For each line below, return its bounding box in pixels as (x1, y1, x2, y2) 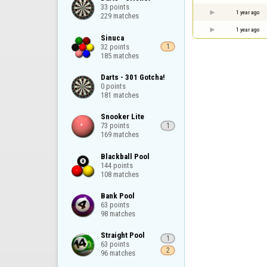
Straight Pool (100, 230, 145, 240)
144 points (100, 160, 133, 170)
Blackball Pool (100, 151, 150, 161)
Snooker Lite (100, 112, 144, 122)
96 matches (100, 248, 135, 257)
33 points (100, 2, 129, 12)
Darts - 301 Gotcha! (100, 72, 165, 82)
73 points (100, 121, 129, 131)
